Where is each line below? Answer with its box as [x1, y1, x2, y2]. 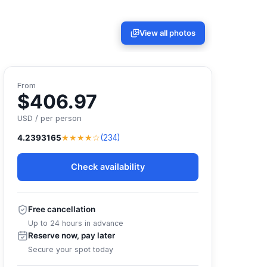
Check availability [71, 162, 145, 172]
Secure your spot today [28, 245, 113, 254]
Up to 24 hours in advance [28, 219, 123, 228]
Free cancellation [28, 204, 95, 214]
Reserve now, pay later [28, 231, 115, 240]
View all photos [139, 28, 195, 38]
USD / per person [17, 113, 82, 123]
